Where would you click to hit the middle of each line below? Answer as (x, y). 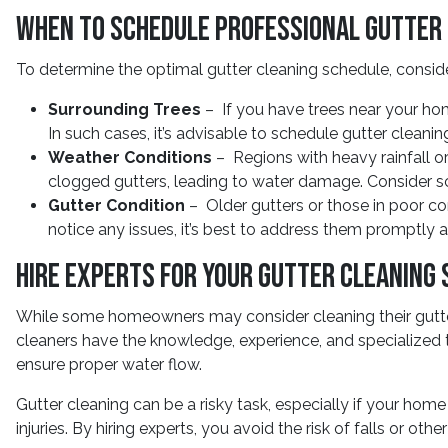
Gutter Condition (116, 205)
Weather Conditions (130, 157)
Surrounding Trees (124, 109)
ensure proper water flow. (109, 364)
